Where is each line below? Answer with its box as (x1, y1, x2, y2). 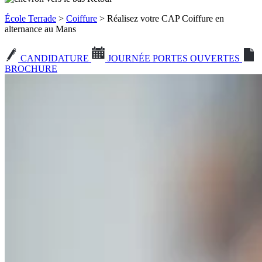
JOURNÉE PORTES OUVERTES (108, 53, 240, 64)
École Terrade (5, 13, 56, 24)
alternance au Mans (5, 24, 76, 35)
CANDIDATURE (20, 53, 89, 64)
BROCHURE (5, 64, 57, 74)
